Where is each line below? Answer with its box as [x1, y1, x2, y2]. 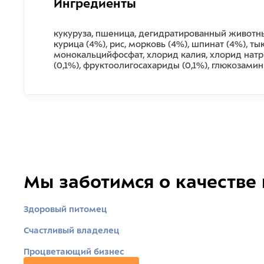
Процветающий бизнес [24, 247, 124, 256]
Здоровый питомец [24, 204, 107, 214]
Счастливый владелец [24, 226, 120, 235]
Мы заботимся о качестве [24, 173, 256, 192]
